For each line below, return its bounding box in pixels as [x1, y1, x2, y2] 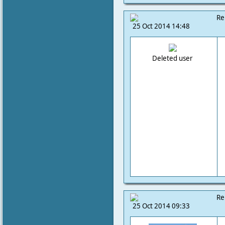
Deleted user [152, 54, 193, 63]
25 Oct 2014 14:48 [133, 22, 190, 31]
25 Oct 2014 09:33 [133, 201, 190, 210]
